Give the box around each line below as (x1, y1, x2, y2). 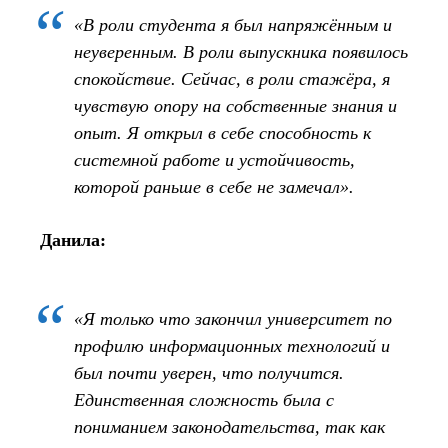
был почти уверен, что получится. (74, 362, 344, 383)
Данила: (40, 229, 106, 250)
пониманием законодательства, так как (74, 416, 385, 437)
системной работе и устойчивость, (74, 149, 355, 170)
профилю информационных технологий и (74, 335, 390, 356)
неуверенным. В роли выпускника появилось (74, 41, 408, 62)
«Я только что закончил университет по (74, 308, 392, 329)
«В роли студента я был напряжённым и (74, 14, 392, 35)
